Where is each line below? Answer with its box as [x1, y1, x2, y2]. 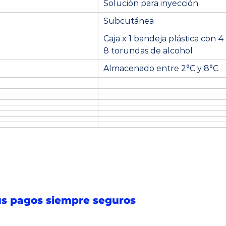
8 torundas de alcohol [103, 46, 193, 55]
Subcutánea [103, 16, 154, 26]
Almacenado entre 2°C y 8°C [103, 64, 218, 73]
